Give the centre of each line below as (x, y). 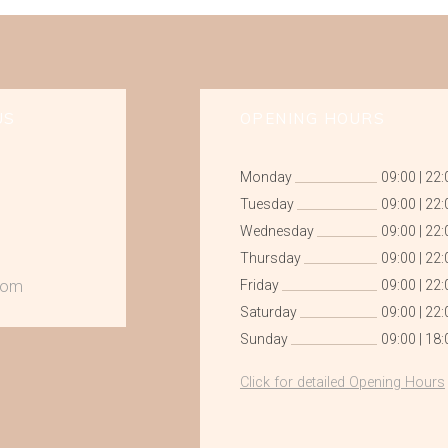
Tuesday (266, 204)
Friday (259, 285)
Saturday (268, 312)
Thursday (270, 258)
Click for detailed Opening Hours (342, 383)
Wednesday (276, 231)
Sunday (263, 339)
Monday (265, 177)
